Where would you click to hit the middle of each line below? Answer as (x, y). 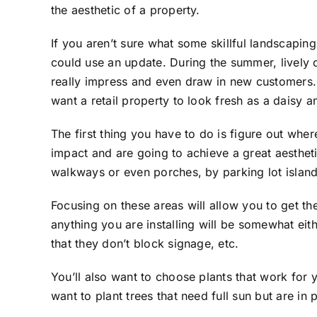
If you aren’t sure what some (131, 43)
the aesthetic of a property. (126, 10)
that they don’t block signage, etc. (145, 243)
